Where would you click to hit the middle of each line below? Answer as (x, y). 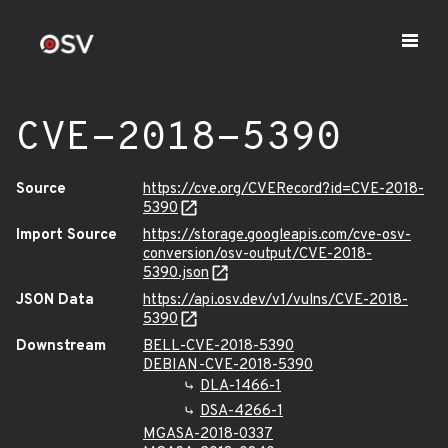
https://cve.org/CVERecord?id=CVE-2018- (283, 189)
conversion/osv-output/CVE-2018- (257, 254)
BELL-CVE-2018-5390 (218, 346)
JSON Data (55, 300)
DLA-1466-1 (240, 386)
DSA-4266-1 (241, 411)
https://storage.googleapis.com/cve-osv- (277, 235)
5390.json (176, 273)
